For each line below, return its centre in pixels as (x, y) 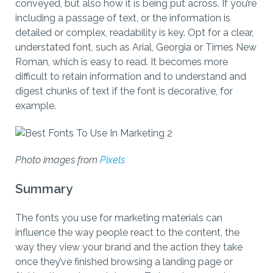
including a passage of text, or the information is (123, 18)
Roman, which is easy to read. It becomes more (122, 62)
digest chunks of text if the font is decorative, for (124, 91)
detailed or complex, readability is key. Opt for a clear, (134, 33)
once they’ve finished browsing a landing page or (124, 262)
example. (36, 106)
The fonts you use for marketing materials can (119, 218)
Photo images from (58, 160)
